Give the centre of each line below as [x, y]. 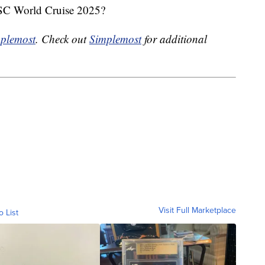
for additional [174, 39]
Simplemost [115, 39]
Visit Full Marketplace [197, 210]
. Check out [62, 39]
